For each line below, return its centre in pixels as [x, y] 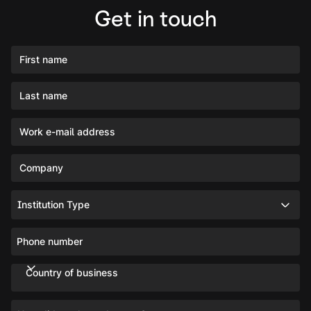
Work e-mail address [67, 131]
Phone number [50, 241]
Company [41, 167]
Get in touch [155, 18]
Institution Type [53, 204]
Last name [43, 95]
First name [43, 59]
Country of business [72, 272]
